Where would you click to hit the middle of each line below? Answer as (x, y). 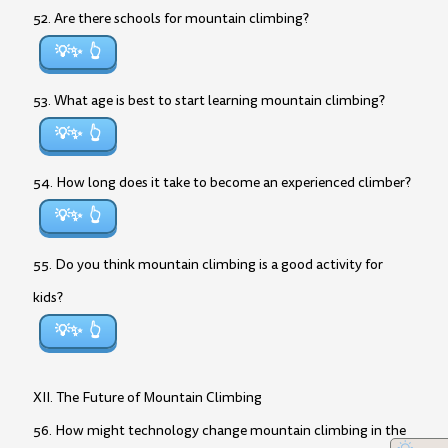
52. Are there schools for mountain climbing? (171, 18)
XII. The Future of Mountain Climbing (147, 397)
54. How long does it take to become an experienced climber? (222, 182)
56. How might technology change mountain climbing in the (219, 430)
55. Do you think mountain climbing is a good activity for (208, 264)
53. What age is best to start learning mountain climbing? (209, 100)
